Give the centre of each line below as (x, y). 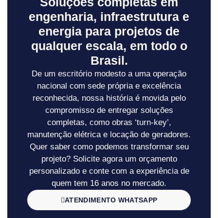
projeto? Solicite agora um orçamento (109, 159)
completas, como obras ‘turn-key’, (109, 122)
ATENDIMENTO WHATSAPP (111, 200)
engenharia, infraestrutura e (109, 16)
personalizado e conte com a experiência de (109, 171)
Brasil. (109, 60)
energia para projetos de (109, 31)
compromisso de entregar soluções (109, 110)
